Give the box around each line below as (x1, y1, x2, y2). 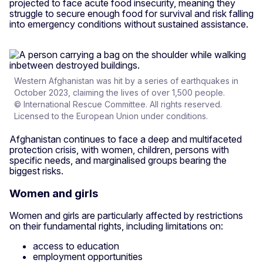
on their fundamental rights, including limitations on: (9, 220, 223, 232)
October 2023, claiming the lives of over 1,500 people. (14, 87, 225, 97)
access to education (33, 240, 119, 252)
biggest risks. (9, 165, 66, 177)
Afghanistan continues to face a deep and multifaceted (9, 133, 242, 145)
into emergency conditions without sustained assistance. (9, 18, 248, 30)
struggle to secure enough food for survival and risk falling (9, 8, 254, 19)
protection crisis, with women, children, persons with (9, 144, 229, 156)
